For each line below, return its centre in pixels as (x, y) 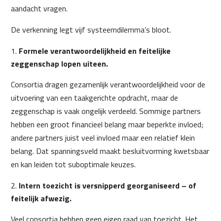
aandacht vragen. (39, 8)
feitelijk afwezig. (41, 198)
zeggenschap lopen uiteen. (60, 64)
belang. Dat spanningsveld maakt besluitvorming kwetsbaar (110, 151)
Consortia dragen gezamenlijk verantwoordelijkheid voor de (108, 84)
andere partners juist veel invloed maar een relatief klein (103, 138)
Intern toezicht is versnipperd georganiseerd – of (108, 185)
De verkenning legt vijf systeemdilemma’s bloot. (91, 30)
